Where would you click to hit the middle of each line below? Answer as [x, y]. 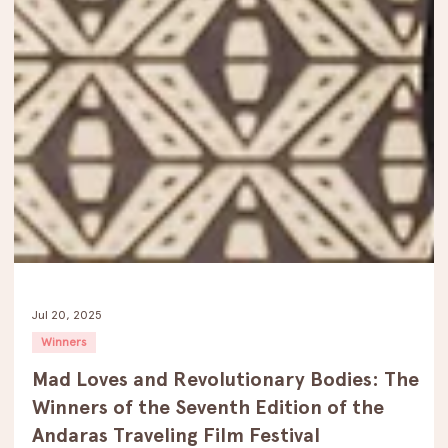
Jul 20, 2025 [67, 359]
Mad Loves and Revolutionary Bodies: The [225, 424]
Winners [64, 387]
